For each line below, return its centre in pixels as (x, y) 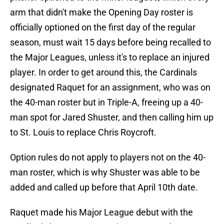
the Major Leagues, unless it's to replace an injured (110, 57)
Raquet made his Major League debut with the (101, 212)
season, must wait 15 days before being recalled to (110, 42)
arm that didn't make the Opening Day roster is (101, 12)
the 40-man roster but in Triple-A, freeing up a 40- (106, 102)
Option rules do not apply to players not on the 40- (108, 157)
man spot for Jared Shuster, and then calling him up (112, 117)
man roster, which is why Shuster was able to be (105, 172)
